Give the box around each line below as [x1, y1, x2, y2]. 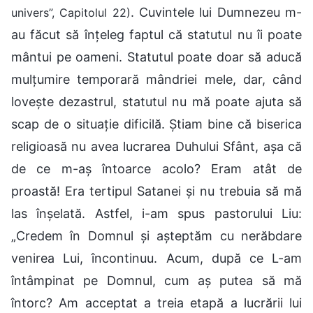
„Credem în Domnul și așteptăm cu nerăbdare [11, 228, 302, 243]
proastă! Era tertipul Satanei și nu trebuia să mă [11, 183, 302, 198]
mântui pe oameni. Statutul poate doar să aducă [11, 49, 302, 64]
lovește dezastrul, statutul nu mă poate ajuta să [11, 94, 302, 109]
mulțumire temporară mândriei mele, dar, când [11, 71, 302, 87]
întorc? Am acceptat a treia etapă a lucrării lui [11, 295, 302, 310]
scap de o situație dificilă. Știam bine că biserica [11, 116, 302, 131]
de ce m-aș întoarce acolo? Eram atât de [11, 161, 302, 176]
